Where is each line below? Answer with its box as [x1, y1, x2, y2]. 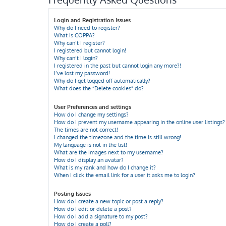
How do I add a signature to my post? [54, 213, 148, 220]
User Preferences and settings [54, 103, 131, 110]
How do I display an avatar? [54, 156, 124, 163]
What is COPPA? [54, 32, 95, 39]
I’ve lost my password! [54, 70, 110, 77]
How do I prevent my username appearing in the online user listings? [54, 119, 225, 126]
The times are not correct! [54, 126, 118, 133]
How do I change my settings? [54, 111, 129, 118]
